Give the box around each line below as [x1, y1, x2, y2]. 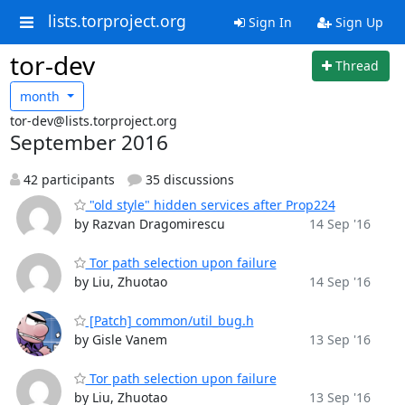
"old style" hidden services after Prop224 [85, 196, 335, 213]
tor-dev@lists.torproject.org [9, 112, 177, 129]
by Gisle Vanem [73, 331, 167, 348]
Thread [335, 57, 379, 75]
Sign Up [331, 14, 383, 31]
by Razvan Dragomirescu [73, 215, 225, 232]
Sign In [244, 14, 292, 31]
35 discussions [142, 171, 234, 188]
